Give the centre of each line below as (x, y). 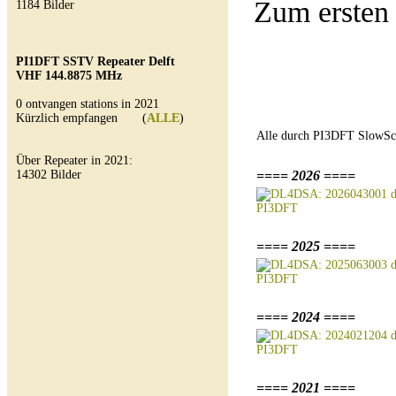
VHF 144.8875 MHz (69, 76)
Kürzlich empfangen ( (81, 118)
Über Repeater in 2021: (74, 160)
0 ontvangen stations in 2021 (88, 104)
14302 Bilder (49, 175)
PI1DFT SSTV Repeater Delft (95, 61)
